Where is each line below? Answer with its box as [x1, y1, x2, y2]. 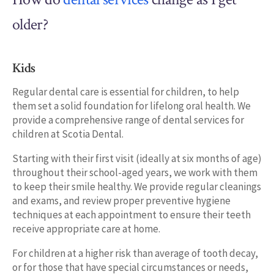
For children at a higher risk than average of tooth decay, [12, 246, 258, 261]
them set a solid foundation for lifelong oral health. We [12, 99, 251, 113]
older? [12, 14, 48, 35]
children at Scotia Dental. [12, 127, 124, 141]
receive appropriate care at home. [12, 222, 160, 236]
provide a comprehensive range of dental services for [12, 113, 244, 127]
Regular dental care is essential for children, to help [12, 85, 239, 99]
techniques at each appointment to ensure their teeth [12, 208, 251, 222]
